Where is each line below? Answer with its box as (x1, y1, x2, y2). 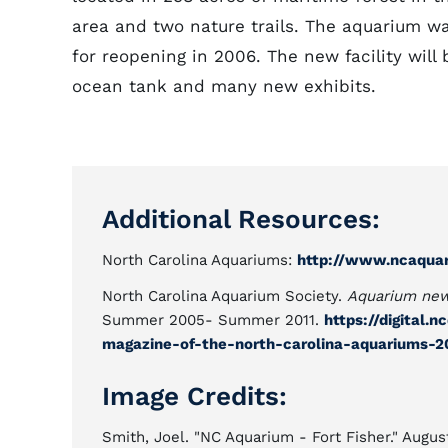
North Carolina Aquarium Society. (102, 287, 347, 305)
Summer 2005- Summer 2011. (102, 311, 324, 329)
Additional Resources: (102, 204, 380, 234)
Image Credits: (102, 381, 287, 411)
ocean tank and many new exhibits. (72, 76, 376, 96)
